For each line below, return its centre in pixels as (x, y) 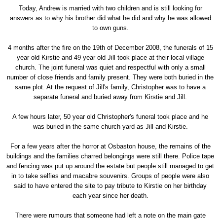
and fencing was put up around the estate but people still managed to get (110, 166)
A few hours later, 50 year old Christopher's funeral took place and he (110, 116)
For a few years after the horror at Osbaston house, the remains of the (110, 146)
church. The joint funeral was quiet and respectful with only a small (110, 67)
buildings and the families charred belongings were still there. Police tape (110, 156)
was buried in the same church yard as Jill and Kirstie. (110, 126)
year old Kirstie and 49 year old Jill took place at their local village (110, 57)
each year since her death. (110, 195)
